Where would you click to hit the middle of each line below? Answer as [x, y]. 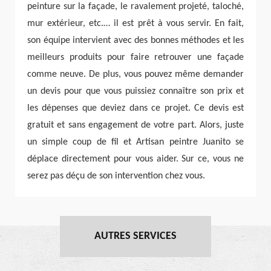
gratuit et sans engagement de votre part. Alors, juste [135, 125]
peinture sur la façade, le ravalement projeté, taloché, [135, 6]
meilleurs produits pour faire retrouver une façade [135, 57]
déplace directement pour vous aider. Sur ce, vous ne [135, 159]
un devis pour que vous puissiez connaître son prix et [135, 91]
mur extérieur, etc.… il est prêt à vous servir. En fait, [135, 23]
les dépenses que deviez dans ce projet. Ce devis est [135, 108]
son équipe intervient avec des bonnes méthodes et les [135, 40]
